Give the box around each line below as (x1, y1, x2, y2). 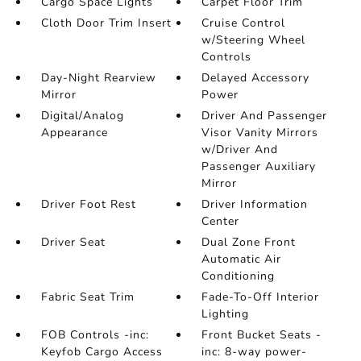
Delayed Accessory (201, 70, 310, 86)
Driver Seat (40, 234, 106, 251)
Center (201, 214, 240, 230)
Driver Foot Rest (40, 197, 136, 213)
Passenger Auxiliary (201, 159, 317, 175)
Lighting (201, 306, 250, 322)
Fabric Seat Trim (40, 289, 135, 305)
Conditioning (201, 268, 276, 284)
